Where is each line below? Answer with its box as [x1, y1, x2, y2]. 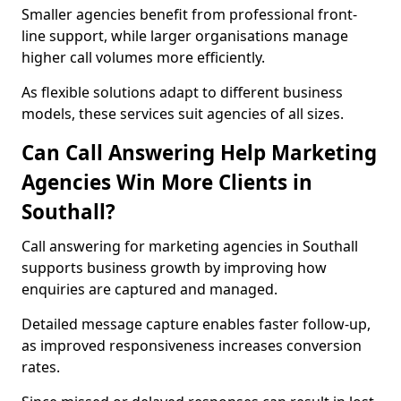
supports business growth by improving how [21, 258, 327, 277]
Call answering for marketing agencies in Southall [21, 236, 358, 256]
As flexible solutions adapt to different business [21, 82, 343, 102]
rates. [21, 357, 60, 377]
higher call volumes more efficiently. [21, 47, 265, 67]
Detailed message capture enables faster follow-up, [21, 314, 371, 334]
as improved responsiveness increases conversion [21, 336, 362, 355]
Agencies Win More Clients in [21, 168, 312, 196]
